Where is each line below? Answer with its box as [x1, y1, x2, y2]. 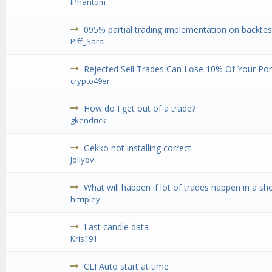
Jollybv [70, 154, 95, 166]
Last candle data [84, 221, 149, 233]
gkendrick [70, 115, 107, 126]
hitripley [70, 194, 101, 205]
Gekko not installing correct [84, 142, 192, 154]
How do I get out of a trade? [84, 103, 196, 115]
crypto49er [70, 75, 110, 87]
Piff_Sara [70, 36, 104, 47]
